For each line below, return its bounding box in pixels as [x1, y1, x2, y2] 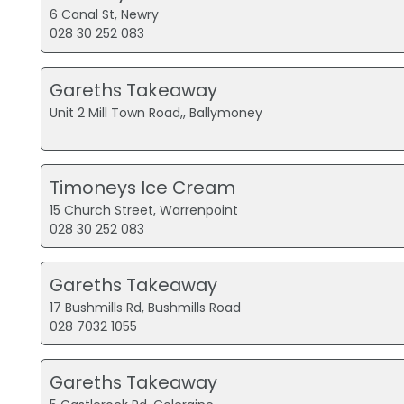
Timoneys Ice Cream [50, 174, 236, 200]
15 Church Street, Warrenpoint [50, 200, 239, 219]
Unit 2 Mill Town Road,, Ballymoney [50, 103, 263, 122]
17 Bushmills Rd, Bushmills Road [50, 298, 242, 317]
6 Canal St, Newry [50, 5, 160, 24]
